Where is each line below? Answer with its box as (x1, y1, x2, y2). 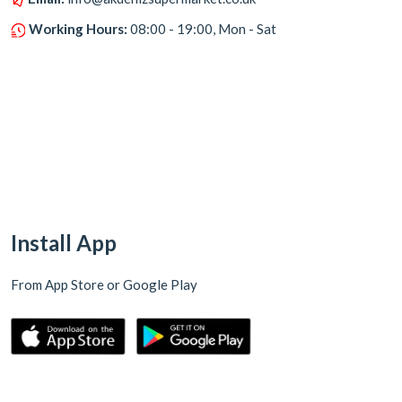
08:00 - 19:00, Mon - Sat (130, 20, 276, 37)
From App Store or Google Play (11, 275, 197, 293)
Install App (11, 229, 117, 256)
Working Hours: (29, 20, 127, 37)
